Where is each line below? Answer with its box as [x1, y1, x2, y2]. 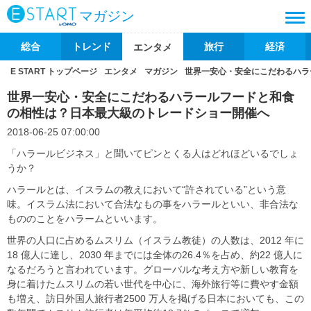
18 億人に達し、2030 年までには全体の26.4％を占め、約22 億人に [7, 249, 303, 260]
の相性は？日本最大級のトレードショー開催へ [7, 106, 269, 120]
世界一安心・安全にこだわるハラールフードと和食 [7, 90, 294, 104]
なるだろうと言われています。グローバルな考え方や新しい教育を [7, 264, 299, 275]
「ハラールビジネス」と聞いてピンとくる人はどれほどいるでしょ [7, 148, 299, 159]
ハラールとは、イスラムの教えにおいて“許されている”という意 [7, 184, 286, 195]
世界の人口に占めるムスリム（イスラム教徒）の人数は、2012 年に [7, 235, 304, 246]
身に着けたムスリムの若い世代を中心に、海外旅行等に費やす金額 [7, 278, 299, 289]
